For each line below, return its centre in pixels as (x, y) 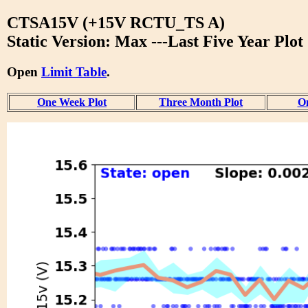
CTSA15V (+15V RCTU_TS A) (116, 22)
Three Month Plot (201, 102)
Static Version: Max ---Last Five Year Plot (155, 41)
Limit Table (74, 71)
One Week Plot (72, 102)
